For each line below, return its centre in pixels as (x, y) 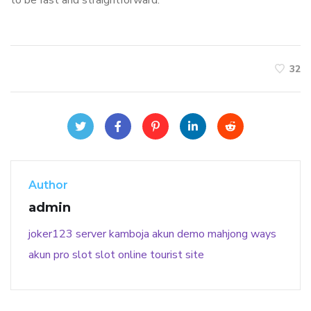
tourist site (177, 255)
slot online (121, 255)
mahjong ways (242, 234)
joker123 (51, 234)
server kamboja (112, 234)
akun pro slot (60, 255)
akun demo (178, 234)
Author (48, 185)
